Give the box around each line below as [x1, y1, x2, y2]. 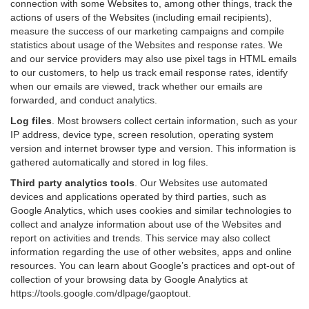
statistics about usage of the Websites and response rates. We [10, 39, 283, 50]
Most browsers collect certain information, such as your [57, 115, 297, 126]
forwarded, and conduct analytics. [10, 94, 157, 106]
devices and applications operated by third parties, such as [10, 191, 266, 202]
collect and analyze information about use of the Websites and [10, 219, 281, 230]
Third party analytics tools [10, 177, 134, 188]
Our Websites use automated [140, 177, 268, 188]
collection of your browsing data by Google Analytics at [10, 274, 248, 285]
